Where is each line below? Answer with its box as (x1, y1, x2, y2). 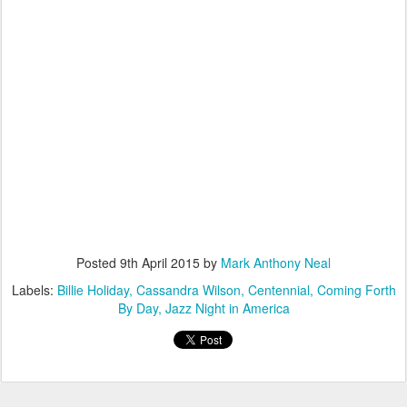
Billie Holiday (56, 280, 129, 299)
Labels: (11, 280, 57, 299)
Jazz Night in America (164, 298, 290, 317)
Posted (76, 253, 120, 272)
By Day (117, 298, 158, 317)
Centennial (247, 280, 310, 299)
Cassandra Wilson (135, 280, 241, 299)
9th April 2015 (120, 253, 200, 272)
